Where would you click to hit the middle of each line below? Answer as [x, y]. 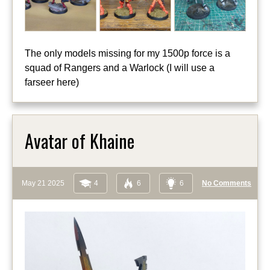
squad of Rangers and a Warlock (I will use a [120, 68]
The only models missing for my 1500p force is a [127, 54]
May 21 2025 [43, 184]
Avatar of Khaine [80, 141]
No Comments [227, 184]
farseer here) [52, 83]
